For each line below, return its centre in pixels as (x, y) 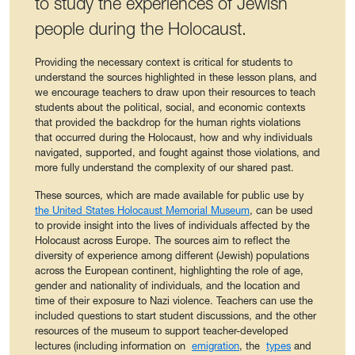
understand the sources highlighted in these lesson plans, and (176, 77)
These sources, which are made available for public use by (171, 195)
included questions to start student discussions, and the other (176, 315)
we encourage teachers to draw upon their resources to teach (175, 92)
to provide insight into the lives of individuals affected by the (172, 225)
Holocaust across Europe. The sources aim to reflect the (162, 240)
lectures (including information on (113, 345)
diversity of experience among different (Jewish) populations (172, 255)
